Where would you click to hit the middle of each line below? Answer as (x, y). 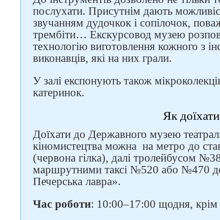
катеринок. (59, 93)
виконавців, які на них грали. (102, 58)
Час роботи (62, 204)
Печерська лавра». (77, 181)
